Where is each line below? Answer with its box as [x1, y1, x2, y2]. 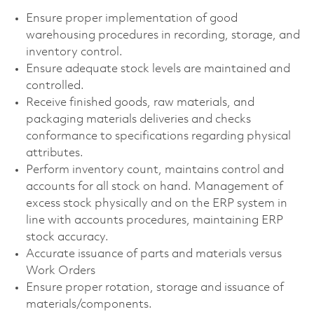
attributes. [25, 146, 83, 159]
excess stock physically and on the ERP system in [25, 197, 287, 210]
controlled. [25, 79, 84, 92]
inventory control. [25, 46, 123, 58]
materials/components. [25, 298, 152, 310]
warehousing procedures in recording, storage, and [25, 29, 300, 41]
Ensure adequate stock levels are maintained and [25, 62, 290, 75]
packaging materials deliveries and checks [25, 113, 251, 125]
